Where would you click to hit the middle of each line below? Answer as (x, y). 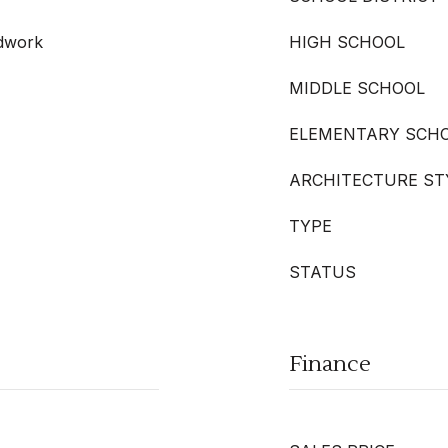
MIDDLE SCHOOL (357, 88)
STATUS (322, 272)
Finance (330, 364)
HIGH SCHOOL (347, 42)
